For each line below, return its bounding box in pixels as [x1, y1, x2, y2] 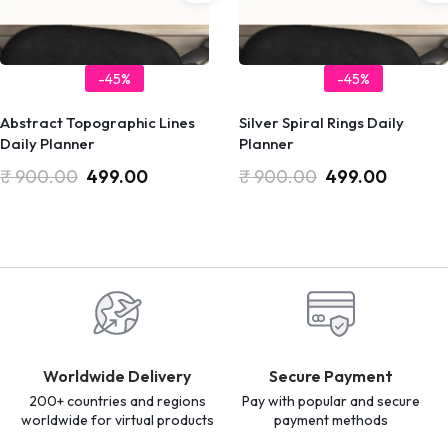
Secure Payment [269, 366, 393, 387]
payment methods [274, 411, 388, 430]
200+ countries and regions [28, 392, 206, 411]
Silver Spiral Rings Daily [239, 113, 404, 133]
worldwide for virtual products [20, 411, 214, 430]
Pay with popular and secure [242, 392, 420, 411]
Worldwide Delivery [43, 366, 191, 387]
